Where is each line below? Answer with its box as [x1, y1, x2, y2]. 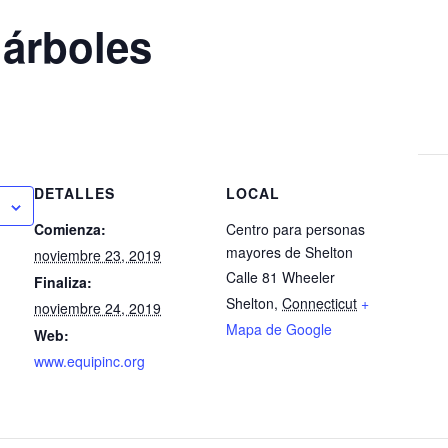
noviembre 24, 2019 [34, 298, 162, 318]
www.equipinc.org [34, 351, 146, 371]
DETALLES [34, 183, 116, 203]
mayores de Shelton [226, 242, 354, 262]
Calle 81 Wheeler [226, 267, 336, 287]
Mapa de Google [226, 319, 333, 339]
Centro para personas [226, 219, 366, 239]
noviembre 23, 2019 [34, 245, 162, 265]
